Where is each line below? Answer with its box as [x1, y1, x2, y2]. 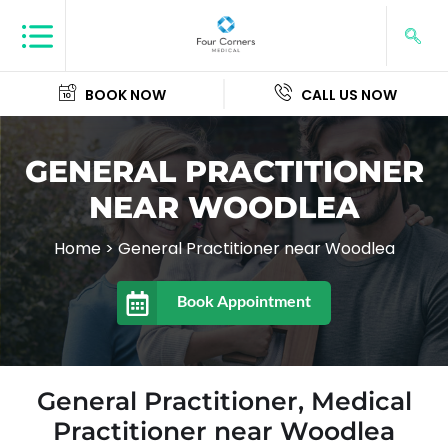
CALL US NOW [301, 85, 397, 105]
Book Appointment [177, 291, 311, 310]
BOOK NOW [84, 85, 166, 105]
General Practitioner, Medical [36, 386, 412, 416]
